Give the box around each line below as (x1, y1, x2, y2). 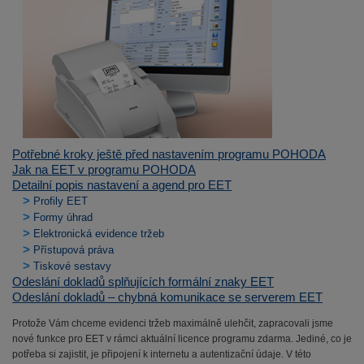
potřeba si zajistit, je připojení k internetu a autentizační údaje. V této (12, 349, 311, 360)
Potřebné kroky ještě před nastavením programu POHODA (12, 147, 326, 161)
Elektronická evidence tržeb (33, 227, 164, 240)
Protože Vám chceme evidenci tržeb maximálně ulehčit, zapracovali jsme (12, 318, 333, 329)
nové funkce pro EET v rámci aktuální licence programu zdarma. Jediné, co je (12, 333, 352, 344)
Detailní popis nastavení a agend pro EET (12, 178, 232, 192)
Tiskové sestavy (33, 260, 111, 272)
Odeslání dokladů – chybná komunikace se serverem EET (12, 290, 323, 304)
